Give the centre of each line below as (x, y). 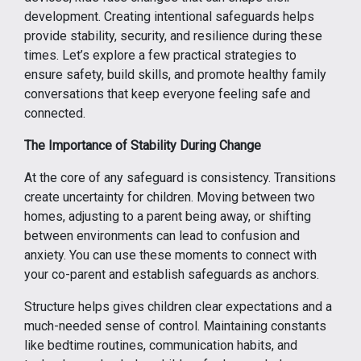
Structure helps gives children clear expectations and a (178, 307)
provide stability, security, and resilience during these (173, 36)
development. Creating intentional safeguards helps (169, 17)
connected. (55, 113)
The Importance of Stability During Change (143, 145)
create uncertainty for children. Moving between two (170, 197)
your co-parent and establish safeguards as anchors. (172, 274)
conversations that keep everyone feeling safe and (167, 94)
